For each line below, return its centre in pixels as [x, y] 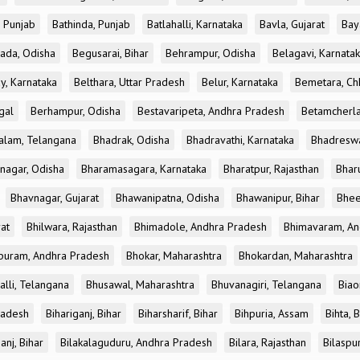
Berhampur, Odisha [76, 111]
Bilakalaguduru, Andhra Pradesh [136, 342]
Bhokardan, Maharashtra [296, 256]
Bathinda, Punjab [91, 24]
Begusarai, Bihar [110, 53]
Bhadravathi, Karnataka [240, 140]
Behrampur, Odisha [211, 53]
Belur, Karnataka [240, 82]
